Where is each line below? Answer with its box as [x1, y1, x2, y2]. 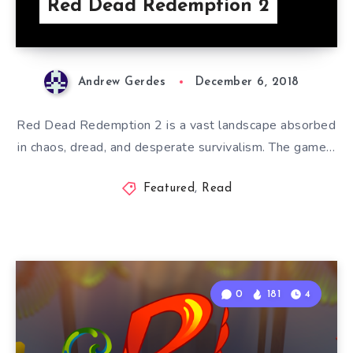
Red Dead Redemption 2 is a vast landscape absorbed [17, 117, 336, 135]
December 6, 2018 [195, 76, 299, 89]
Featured [143, 183, 195, 195]
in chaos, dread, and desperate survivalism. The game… [17, 139, 336, 157]
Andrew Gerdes [77, 76, 166, 89]
